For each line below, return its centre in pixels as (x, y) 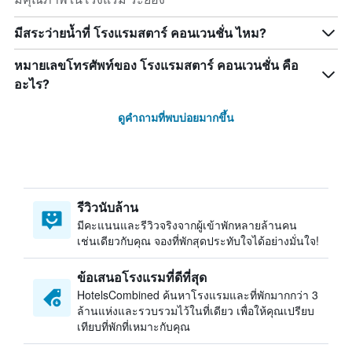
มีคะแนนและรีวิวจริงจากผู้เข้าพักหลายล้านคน (187, 225)
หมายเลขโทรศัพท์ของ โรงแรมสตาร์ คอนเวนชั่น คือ (156, 65)
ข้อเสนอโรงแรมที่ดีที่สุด (142, 277)
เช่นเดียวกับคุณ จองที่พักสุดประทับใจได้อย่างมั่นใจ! (198, 240)
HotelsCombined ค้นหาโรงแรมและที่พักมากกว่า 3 (198, 295)
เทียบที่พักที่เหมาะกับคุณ (134, 326)
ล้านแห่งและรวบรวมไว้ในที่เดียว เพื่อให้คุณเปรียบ (196, 310)
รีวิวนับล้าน (108, 207)
